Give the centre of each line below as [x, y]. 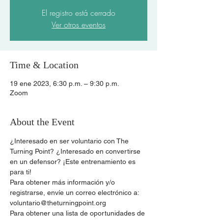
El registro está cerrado [79, 13]
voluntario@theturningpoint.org [58, 203]
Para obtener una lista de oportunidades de [78, 213]
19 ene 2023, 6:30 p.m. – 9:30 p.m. [65, 83]
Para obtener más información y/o [63, 182]
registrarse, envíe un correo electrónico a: [75, 192]
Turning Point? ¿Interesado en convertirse [76, 151]
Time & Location [44, 65]
